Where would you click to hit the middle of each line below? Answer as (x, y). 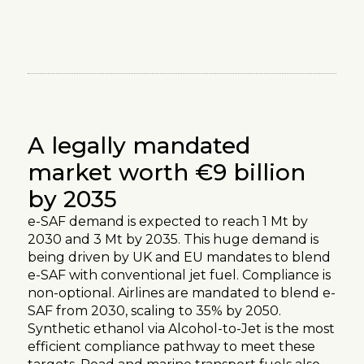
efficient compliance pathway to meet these (171, 346)
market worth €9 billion (167, 172)
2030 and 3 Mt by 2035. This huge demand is (173, 239)
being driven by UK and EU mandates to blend (179, 257)
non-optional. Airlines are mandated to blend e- (182, 292)
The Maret (57, 117)
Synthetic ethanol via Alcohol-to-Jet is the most (181, 328)
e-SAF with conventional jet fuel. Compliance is (179, 275)
